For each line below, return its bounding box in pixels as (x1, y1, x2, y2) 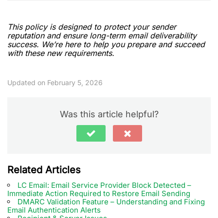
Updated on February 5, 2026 (7, 78, 103, 87)
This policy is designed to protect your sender (7, 22, 176, 32)
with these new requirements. (7, 48, 114, 58)
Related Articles (7, 164, 81, 176)
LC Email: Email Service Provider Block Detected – (18, 181, 191, 190)
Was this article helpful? (59, 109, 159, 119)
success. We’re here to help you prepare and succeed (7, 39, 205, 49)
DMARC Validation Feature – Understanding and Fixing (18, 197, 205, 206)
